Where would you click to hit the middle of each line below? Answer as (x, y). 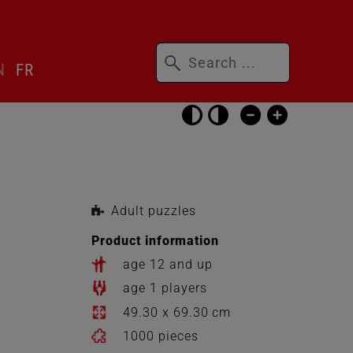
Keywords (180, 50)
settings (196, 123)
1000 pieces (161, 336)
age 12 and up (168, 265)
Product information (156, 241)
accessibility (205, 115)
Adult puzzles (154, 211)
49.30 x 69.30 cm (177, 312)
